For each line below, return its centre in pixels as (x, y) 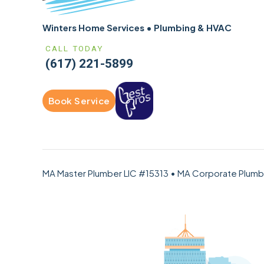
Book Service (79, 100)
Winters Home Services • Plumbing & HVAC (137, 28)
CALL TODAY (75, 49)
